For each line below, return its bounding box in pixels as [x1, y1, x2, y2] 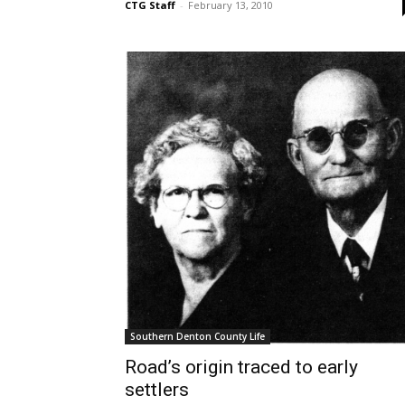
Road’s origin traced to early [125, 356, 358, 379]
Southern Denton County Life [130, 330, 265, 344]
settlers [125, 379, 189, 401]
